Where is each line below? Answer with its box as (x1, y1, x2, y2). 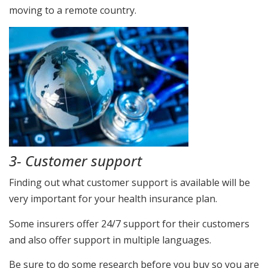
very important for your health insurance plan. (9, 192, 217, 206)
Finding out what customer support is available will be (9, 176, 250, 190)
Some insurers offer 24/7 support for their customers (9, 217, 249, 230)
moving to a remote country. (9, 3, 136, 17)
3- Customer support (9, 150, 142, 170)
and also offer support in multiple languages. (9, 233, 211, 246)
